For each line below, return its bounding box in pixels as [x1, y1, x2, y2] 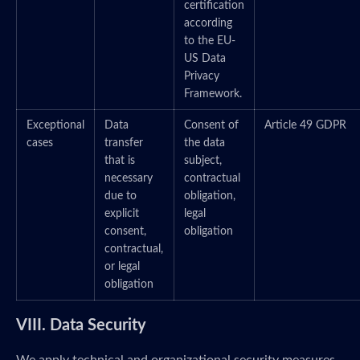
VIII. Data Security [16, 317, 146, 333]
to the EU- [184, 35, 235, 47]
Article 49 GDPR [264, 120, 346, 131]
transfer [104, 137, 143, 149]
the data [184, 137, 225, 149]
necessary [104, 173, 153, 184]
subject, [184, 155, 222, 166]
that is [104, 155, 135, 166]
